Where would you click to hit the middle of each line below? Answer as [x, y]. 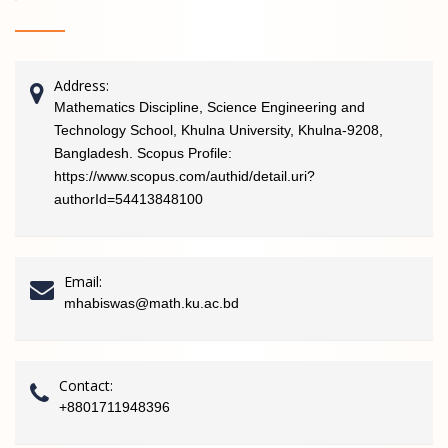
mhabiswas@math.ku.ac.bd [151, 303]
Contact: [86, 385]
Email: [83, 281]
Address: [81, 85]
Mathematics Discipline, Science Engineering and [209, 107]
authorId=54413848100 [128, 199]
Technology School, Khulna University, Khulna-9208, [218, 130]
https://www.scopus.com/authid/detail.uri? [184, 176]
